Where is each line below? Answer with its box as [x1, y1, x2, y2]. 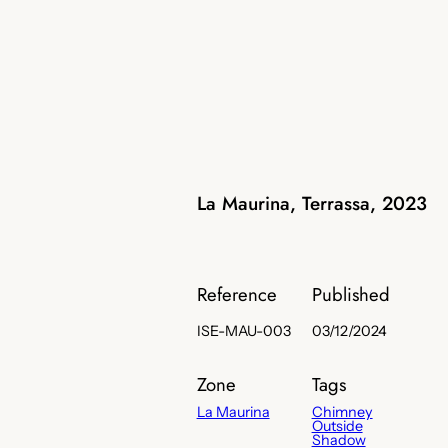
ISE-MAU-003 [196, 322, 291, 341]
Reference [196, 281, 277, 309]
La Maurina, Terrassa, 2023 [196, 190, 427, 218]
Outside [311, 417, 363, 436]
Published [311, 281, 390, 309]
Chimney [311, 403, 373, 422]
